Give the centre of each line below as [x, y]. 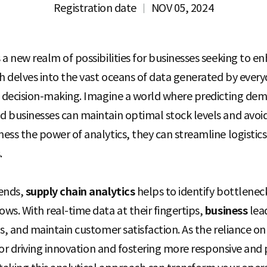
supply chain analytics [81, 192]
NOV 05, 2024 [182, 8]
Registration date [95, 8]
